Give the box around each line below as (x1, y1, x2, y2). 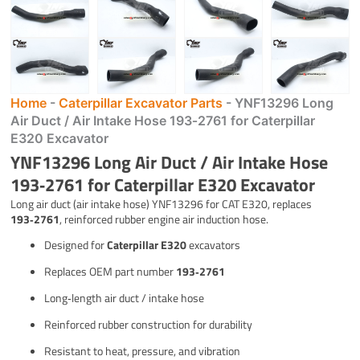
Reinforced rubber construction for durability (44, 316, 253, 333)
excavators (186, 236, 241, 254)
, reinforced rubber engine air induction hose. (59, 211, 269, 228)
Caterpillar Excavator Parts (59, 95, 223, 112)
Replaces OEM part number (44, 263, 177, 280)
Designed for (44, 236, 108, 254)
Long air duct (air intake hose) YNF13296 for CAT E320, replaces (10, 195, 313, 213)
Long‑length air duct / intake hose (44, 289, 205, 307)
